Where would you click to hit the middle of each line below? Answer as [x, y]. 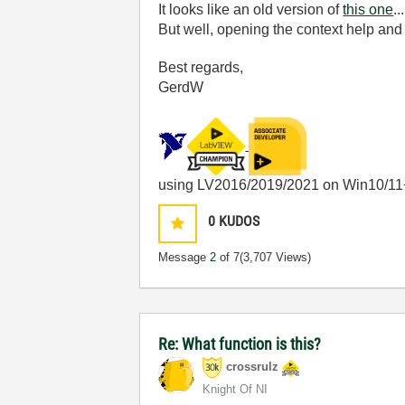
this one [368, 9]
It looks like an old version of [251, 9]
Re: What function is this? [240, 344]
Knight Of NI [235, 389]
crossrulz [253, 367]
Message [184, 257]
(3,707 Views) [276, 257]
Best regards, [201, 67]
